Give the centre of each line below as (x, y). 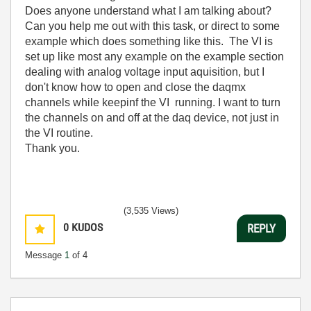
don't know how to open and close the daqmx (135, 87)
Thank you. (54, 148)
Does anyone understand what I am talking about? (148, 11)
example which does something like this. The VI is (149, 41)
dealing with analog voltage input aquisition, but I (145, 72)
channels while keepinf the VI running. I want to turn (153, 102)
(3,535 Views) (151, 211)
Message (45, 255)
